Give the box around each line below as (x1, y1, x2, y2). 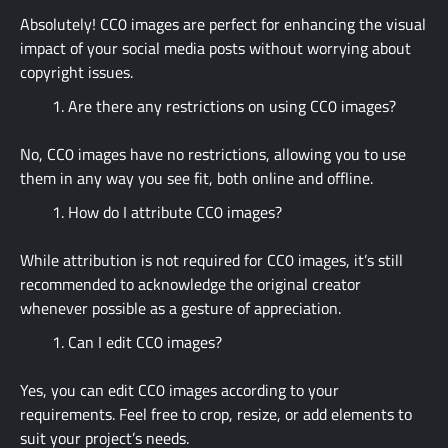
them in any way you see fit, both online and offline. (20, 165, 373, 190)
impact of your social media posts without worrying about (20, 35, 411, 60)
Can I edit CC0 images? (68, 329, 222, 354)
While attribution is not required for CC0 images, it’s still (20, 247, 403, 272)
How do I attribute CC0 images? (68, 199, 282, 224)
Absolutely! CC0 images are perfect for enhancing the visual (20, 11, 426, 36)
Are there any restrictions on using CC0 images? (68, 93, 396, 118)
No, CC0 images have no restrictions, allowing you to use (20, 141, 406, 166)
